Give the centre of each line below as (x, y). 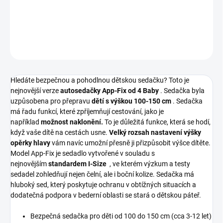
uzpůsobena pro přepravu (51, 101)
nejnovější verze (35, 91)
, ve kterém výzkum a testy (149, 164)
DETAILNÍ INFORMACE (41, 23)
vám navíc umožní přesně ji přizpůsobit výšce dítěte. (130, 143)
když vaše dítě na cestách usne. (60, 133)
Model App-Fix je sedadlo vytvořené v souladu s (83, 154)
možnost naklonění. (72, 122)
